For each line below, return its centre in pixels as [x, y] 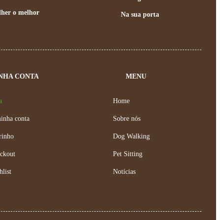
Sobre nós [127, 118]
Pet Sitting [128, 154]
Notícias [124, 171]
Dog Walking [132, 136]
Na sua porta [140, 14]
